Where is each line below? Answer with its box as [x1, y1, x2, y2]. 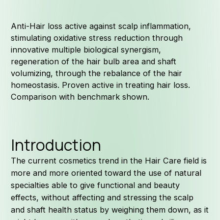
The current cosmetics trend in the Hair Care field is [11, 155, 207, 165]
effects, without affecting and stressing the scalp [11, 192, 194, 202]
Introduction [11, 134, 102, 156]
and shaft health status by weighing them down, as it [11, 204, 209, 215]
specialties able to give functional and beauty [11, 180, 180, 190]
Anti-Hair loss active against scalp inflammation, [11, 21, 192, 31]
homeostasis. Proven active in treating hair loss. [11, 80, 191, 90]
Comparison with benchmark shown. [11, 91, 150, 102]
